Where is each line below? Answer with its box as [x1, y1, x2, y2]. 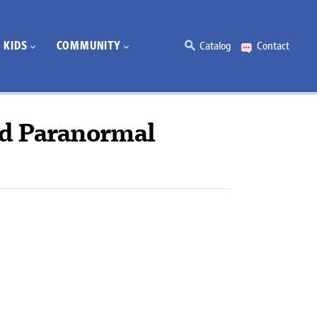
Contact [257, 40, 289, 52]
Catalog [200, 40, 231, 52]
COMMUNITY [56, 40, 121, 52]
